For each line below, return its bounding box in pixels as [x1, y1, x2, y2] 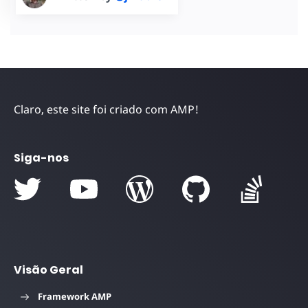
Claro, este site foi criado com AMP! [14, 101, 199, 117]
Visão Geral [14, 261, 83, 278]
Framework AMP [38, 289, 111, 302]
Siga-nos [14, 149, 69, 166]
